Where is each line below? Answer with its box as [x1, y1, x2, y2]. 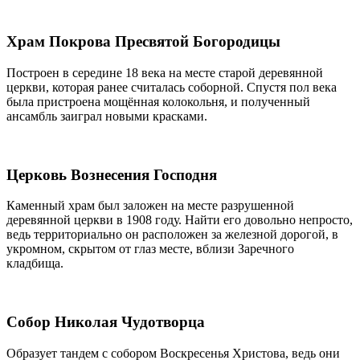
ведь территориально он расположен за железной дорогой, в [6, 227, 338, 242]
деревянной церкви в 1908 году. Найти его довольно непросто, [6, 213, 353, 227]
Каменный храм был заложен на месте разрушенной [6, 198, 294, 213]
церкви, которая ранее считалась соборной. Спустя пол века [6, 80, 337, 94]
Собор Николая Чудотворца [6, 313, 205, 330]
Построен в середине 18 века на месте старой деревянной [6, 65, 323, 80]
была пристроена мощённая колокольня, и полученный [6, 94, 310, 108]
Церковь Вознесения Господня [6, 166, 217, 183]
